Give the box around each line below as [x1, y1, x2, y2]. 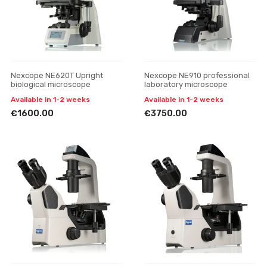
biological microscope [11, 79, 91, 89]
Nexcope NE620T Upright [11, 70, 103, 80]
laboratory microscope [144, 79, 228, 89]
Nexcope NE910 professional [144, 70, 250, 80]
